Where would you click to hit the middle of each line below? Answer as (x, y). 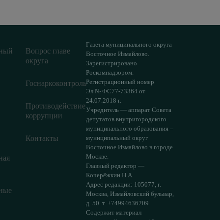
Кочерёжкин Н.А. (110, 175)
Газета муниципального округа (129, 45)
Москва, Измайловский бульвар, (130, 194)
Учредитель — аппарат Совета (129, 110)
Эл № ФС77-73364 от (116, 91)
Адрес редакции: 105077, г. (124, 185)
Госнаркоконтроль (56, 83)
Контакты (42, 138)
